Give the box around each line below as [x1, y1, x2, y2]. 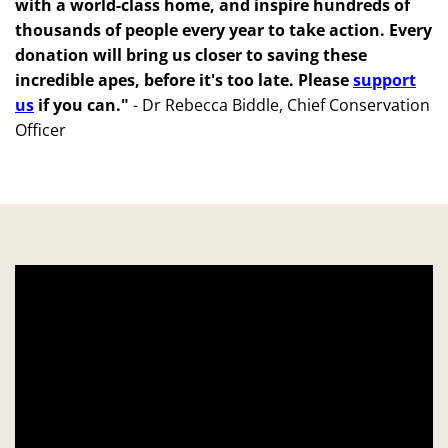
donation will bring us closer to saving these [15, 44, 367, 66]
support [353, 69, 416, 91]
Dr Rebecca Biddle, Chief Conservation [142, 94, 430, 116]
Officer [15, 119, 70, 141]
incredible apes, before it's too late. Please [15, 69, 353, 91]
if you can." [34, 94, 133, 116]
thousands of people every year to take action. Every [15, 19, 432, 41]
